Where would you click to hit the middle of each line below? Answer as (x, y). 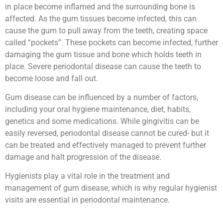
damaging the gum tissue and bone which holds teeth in (103, 54)
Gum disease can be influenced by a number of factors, (102, 97)
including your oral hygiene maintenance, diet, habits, (98, 109)
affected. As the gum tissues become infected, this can (101, 18)
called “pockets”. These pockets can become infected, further (111, 42)
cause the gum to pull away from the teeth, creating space (106, 30)
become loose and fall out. (52, 78)
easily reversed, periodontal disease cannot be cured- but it (107, 133)
